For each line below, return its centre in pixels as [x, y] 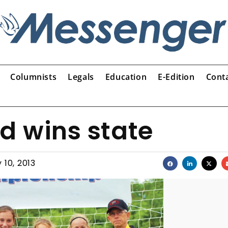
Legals [81, 77]
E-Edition [176, 77]
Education [126, 77]
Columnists [34, 77]
